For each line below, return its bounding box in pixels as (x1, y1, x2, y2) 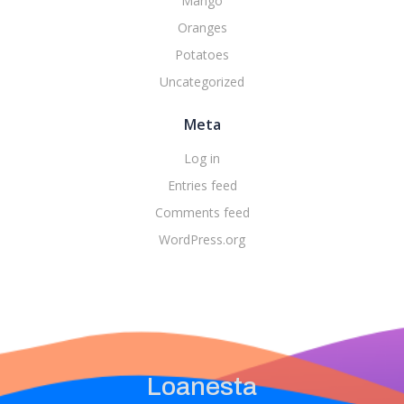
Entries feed (167, 176, 237, 194)
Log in (184, 149, 220, 167)
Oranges (177, 18, 227, 36)
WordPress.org (159, 230, 245, 248)
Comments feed (154, 203, 250, 221)
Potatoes (175, 45, 229, 63)
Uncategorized (160, 72, 244, 90)
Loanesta (147, 372, 257, 400)
